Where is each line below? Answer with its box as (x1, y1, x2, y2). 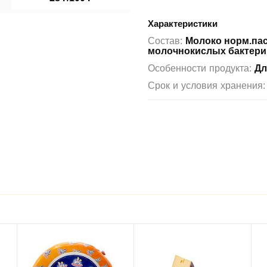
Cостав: (147, 35, 185, 46)
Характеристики (147, 18, 218, 29)
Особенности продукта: (147, 62, 254, 74)
